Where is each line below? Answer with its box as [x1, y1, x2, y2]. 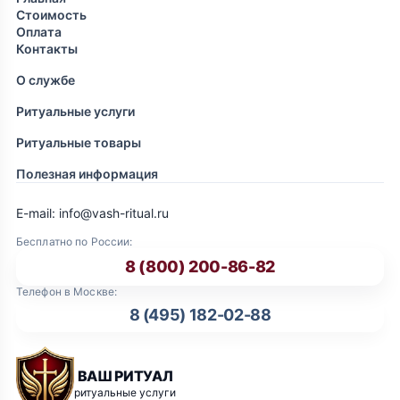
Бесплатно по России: [16, 235, 133, 249]
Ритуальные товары [16, 135, 141, 151]
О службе [16, 72, 75, 88]
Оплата [16, 24, 62, 40]
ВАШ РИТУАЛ [77, 366, 173, 385]
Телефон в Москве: [16, 285, 118, 299]
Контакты [16, 41, 78, 57]
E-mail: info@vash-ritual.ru [16, 205, 169, 221]
